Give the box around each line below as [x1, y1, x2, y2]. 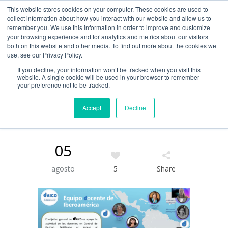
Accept [82, 103, 101, 112]
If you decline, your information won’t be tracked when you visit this [17, 65, 201, 74]
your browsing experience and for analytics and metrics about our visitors [7, 32, 208, 41]
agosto [51, 164, 75, 174]
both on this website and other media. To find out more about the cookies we [7, 41, 216, 50]
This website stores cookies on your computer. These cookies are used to [7, 5, 208, 13]
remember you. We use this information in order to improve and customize [7, 23, 210, 32]
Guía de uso [48, 8, 85, 17]
